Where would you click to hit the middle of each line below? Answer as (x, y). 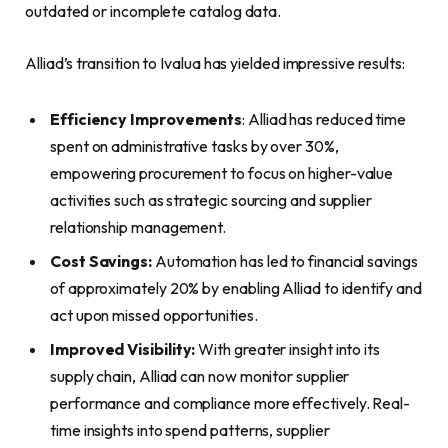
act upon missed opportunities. (154, 314)
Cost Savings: (101, 260)
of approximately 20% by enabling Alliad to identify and (236, 287)
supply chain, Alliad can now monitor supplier (200, 375)
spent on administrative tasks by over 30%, (194, 145)
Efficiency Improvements (146, 118)
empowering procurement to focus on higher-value (222, 172)
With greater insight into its (289, 348)
